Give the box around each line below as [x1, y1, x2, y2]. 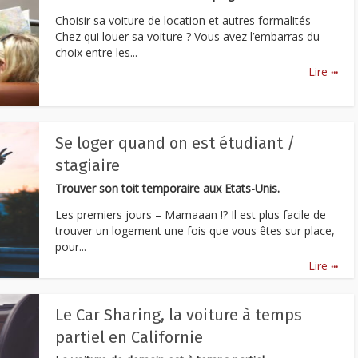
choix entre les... [55, 44, 137, 60]
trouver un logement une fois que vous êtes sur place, [55, 222, 335, 238]
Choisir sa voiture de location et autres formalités [55, 12, 311, 28]
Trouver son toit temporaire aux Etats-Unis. [55, 180, 280, 196]
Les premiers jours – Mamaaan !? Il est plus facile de [55, 206, 326, 222]
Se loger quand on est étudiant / [55, 133, 295, 153]
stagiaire [55, 155, 120, 175]
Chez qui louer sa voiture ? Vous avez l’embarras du [55, 28, 320, 44]
